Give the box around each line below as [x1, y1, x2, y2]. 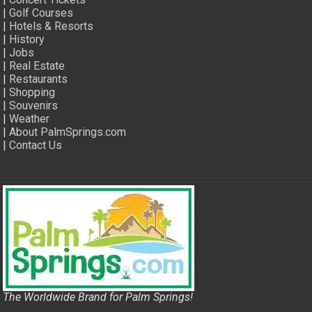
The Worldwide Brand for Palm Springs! [3, 290, 194, 304]
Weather [9, 111, 50, 125]
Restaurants [9, 72, 68, 86]
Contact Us [9, 138, 63, 152]
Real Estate [9, 58, 65, 72]
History [9, 32, 45, 46]
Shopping [9, 85, 56, 99]
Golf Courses [9, 6, 74, 19]
